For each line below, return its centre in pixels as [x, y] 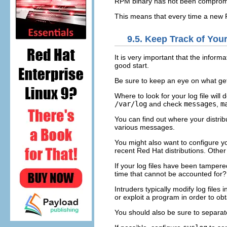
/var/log [131, 104]
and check [165, 104]
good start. [132, 65]
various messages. [145, 127]
